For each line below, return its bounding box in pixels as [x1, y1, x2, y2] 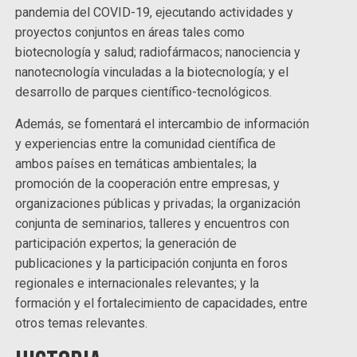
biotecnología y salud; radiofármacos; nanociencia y [15, 45, 301, 61]
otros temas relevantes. [15, 316, 148, 331]
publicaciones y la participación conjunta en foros [15, 256, 288, 272]
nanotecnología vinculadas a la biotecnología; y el [15, 65, 289, 80]
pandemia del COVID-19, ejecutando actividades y [15, 5, 294, 21]
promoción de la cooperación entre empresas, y [15, 176, 280, 192]
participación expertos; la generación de [15, 236, 237, 252]
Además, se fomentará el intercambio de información [15, 116, 310, 132]
